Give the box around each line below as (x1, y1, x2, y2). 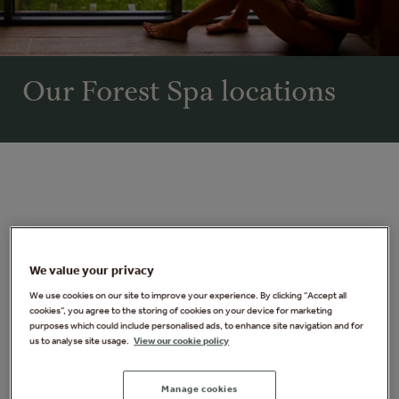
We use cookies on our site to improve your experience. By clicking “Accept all (29, 289, 347, 302)
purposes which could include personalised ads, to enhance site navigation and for (29, 319, 364, 332)
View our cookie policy (134, 334, 230, 347)
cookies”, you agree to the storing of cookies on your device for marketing (29, 304, 333, 317)
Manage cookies (161, 382, 238, 395)
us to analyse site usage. (29, 334, 130, 347)
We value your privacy (29, 263, 155, 279)
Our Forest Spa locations (22, 74, 336, 111)
